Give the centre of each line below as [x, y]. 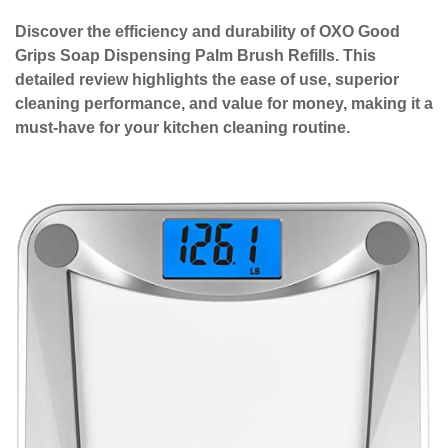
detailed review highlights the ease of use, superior [207, 79]
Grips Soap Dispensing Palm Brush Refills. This [195, 55]
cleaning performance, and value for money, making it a [224, 103]
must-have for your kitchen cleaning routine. [182, 127]
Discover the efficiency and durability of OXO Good [207, 31]
